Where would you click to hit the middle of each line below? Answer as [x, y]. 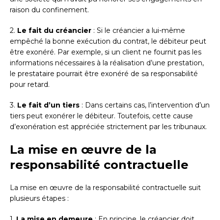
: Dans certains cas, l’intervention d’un [145, 105]
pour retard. [30, 85]
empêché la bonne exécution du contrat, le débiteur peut [108, 41]
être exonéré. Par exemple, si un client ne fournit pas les [106, 52]
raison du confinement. [49, 10]
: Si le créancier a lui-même [138, 31]
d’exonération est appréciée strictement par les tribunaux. [108, 127]
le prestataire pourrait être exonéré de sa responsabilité [104, 74]
